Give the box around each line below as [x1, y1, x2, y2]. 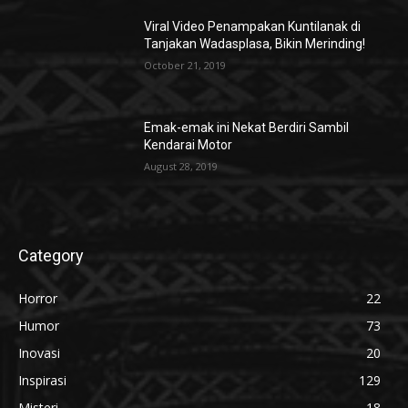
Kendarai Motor [144, 138, 233, 153]
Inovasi [18, 343, 60, 362]
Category [18, 245, 84, 265]
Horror [18, 289, 57, 307]
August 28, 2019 [144, 159, 219, 174]
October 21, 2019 [144, 57, 227, 72]
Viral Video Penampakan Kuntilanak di [144, 18, 362, 34]
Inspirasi [18, 371, 66, 389]
